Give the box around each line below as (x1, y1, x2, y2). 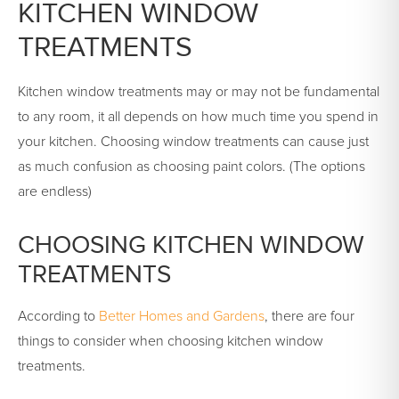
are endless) (18, 184, 92, 199)
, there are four (265, 309, 354, 324)
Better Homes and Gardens (99, 309, 265, 324)
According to (18, 309, 99, 324)
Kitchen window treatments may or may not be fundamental (18, 85, 379, 100)
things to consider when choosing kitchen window (18, 334, 323, 349)
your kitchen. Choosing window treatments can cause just (18, 134, 369, 150)
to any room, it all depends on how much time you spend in (18, 110, 379, 125)
